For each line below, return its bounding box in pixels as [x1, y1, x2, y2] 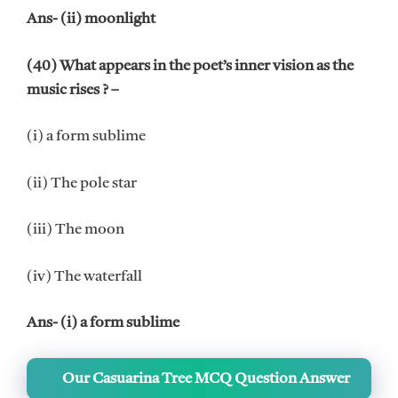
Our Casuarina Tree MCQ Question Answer [61, 370, 350, 386]
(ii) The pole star [27, 175, 137, 191]
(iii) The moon [27, 222, 124, 238]
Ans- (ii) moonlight [27, 12, 155, 28]
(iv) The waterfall [27, 268, 142, 284]
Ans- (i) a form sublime [27, 315, 179, 331]
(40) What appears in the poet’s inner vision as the [27, 58, 354, 74]
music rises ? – [27, 82, 119, 98]
